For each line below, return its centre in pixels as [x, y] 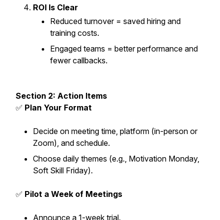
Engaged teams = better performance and [124, 49]
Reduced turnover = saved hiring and [115, 21]
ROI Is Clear [55, 7]
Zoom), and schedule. [71, 143]
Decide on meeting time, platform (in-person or [115, 131]
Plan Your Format [58, 108]
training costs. [75, 33]
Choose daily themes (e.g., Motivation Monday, [116, 159]
